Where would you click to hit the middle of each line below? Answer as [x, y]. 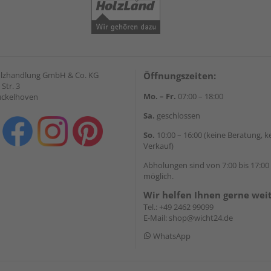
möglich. [158, 176]
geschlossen [178, 115]
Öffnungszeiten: [180, 75]
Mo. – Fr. [160, 96]
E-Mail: [156, 217]
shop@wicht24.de [201, 217]
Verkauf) [158, 145]
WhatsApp [171, 236]
